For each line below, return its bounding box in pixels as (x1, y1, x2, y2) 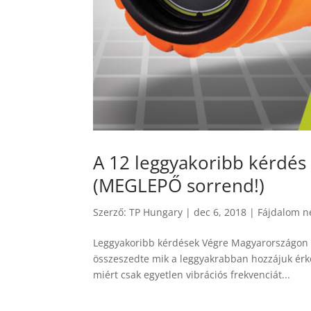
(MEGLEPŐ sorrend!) (93, 172, 265, 198)
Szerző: (93, 205, 130, 219)
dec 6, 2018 (194, 205, 247, 219)
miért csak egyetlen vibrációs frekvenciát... (93, 267, 291, 281)
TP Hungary (129, 205, 183, 219)
